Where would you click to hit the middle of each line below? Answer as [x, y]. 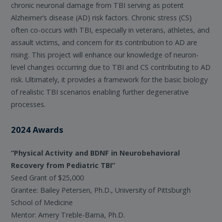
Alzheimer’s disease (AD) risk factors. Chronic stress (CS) [102, 17]
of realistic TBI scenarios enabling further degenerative [100, 92]
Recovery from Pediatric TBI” [63, 165]
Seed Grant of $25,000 [48, 177]
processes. [28, 104]
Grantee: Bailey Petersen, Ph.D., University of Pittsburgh [101, 190]
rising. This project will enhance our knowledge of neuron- [105, 55]
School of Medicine [42, 202]
